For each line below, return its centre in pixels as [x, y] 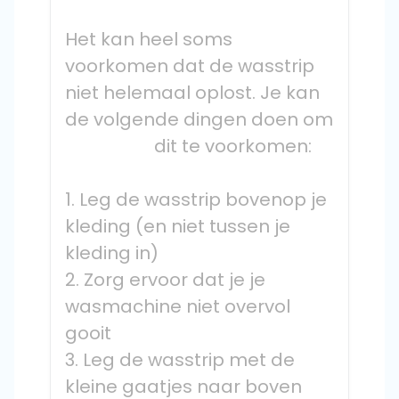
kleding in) [112, 253]
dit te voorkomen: [233, 146]
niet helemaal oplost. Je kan [192, 93]
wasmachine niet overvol [178, 306]
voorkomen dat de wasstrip [190, 66]
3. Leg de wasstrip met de [180, 360]
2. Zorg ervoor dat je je [165, 280]
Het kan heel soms [149, 39]
